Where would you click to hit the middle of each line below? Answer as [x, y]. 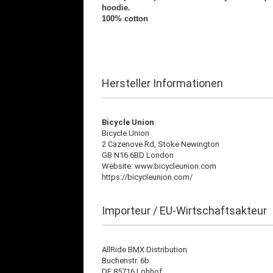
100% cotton [125, 19]
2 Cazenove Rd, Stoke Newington [161, 144]
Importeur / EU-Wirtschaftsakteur [184, 211]
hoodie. [116, 8]
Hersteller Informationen [162, 83]
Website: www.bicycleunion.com [159, 166]
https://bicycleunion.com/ [147, 177]
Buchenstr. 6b [126, 261]
